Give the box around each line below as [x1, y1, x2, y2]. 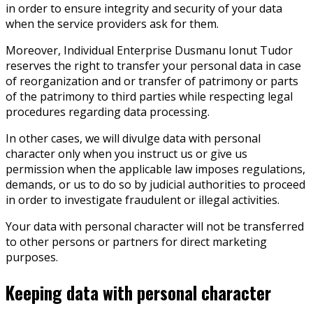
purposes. [6, 249, 58, 265]
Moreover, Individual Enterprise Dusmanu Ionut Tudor [6, 42, 293, 58]
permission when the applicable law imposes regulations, [6, 161, 305, 177]
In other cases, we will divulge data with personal [6, 130, 261, 146]
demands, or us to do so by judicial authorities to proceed [6, 176, 305, 192]
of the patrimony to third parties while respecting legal [6, 88, 293, 104]
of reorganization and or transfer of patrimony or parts [6, 73, 298, 89]
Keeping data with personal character [6, 279, 271, 305]
